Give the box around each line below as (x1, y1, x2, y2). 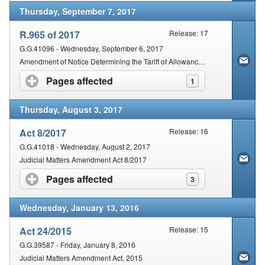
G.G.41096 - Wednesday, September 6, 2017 (20, 43, 163, 53)
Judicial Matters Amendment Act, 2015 (20, 253, 143, 263)
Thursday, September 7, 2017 (20, 5, 136, 18)
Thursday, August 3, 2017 (20, 104, 122, 116)
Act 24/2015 (20, 224, 72, 238)
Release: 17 (169, 28, 209, 38)
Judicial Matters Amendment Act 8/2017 (20, 154, 147, 165)
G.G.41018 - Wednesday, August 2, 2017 (20, 141, 150, 152)
